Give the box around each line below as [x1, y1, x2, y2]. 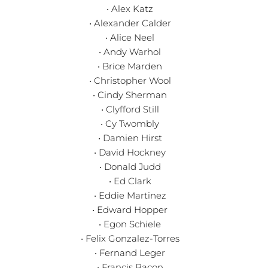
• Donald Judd [99, 160, 161, 172]
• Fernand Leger [95, 246, 166, 258]
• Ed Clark [108, 175, 151, 187]
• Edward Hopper [92, 203, 168, 215]
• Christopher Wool [89, 74, 171, 86]
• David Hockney [94, 146, 166, 158]
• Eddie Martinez [93, 189, 166, 201]
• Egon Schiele [99, 218, 162, 230]
